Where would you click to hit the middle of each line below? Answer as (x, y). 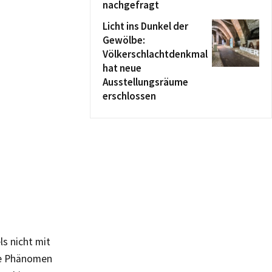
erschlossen (129, 96)
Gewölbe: (124, 40)
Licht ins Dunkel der (145, 26)
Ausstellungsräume (145, 82)
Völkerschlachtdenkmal (155, 54)
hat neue (122, 68)
